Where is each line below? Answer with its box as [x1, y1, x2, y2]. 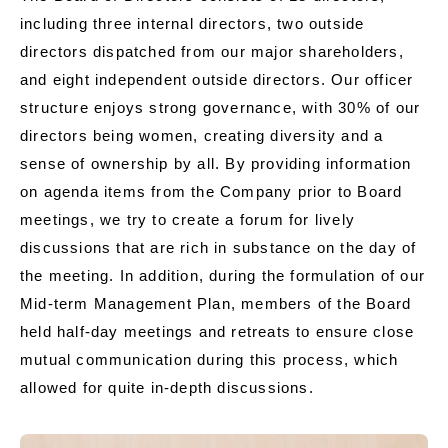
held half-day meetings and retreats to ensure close [20, 323, 415, 341]
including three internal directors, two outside [20, 15, 365, 33]
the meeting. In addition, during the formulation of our [20, 267, 426, 285]
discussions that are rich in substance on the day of [20, 239, 417, 257]
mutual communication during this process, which [20, 351, 399, 369]
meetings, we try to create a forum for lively [20, 211, 356, 229]
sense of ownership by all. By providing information [20, 155, 412, 173]
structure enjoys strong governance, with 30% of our [20, 99, 421, 117]
